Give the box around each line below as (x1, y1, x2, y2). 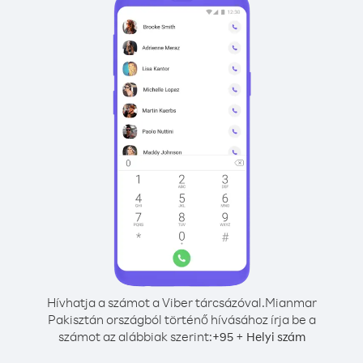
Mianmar (264, 294, 317, 310)
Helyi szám (246, 329, 305, 344)
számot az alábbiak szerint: (58, 328, 212, 344)
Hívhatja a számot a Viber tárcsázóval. (46, 294, 265, 310)
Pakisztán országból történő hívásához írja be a (47, 311, 316, 327)
